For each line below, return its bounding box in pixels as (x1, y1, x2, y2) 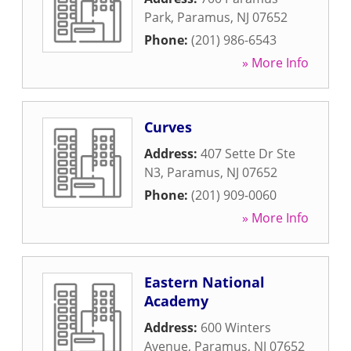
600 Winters (201, 319, 271, 336)
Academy (144, 291, 208, 310)
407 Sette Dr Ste (201, 145, 295, 162)
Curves (144, 118, 192, 136)
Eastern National (144, 273, 265, 291)
